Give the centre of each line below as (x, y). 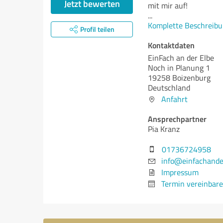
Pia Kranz (164, 129)
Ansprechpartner (177, 119)
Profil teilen (97, 29)
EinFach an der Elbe (181, 58)
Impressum (180, 172)
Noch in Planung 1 (179, 68)
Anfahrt (174, 99)
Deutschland (169, 88)
